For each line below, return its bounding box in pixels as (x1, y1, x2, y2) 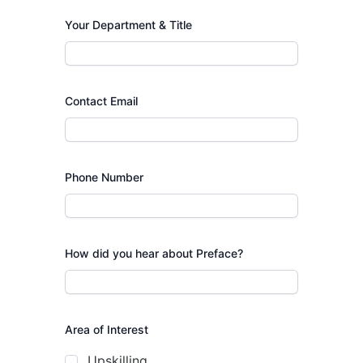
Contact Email (65, 93, 138, 108)
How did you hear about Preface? (65, 246, 243, 260)
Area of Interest (65, 322, 148, 336)
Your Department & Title (65, 17, 192, 32)
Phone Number (65, 169, 143, 184)
